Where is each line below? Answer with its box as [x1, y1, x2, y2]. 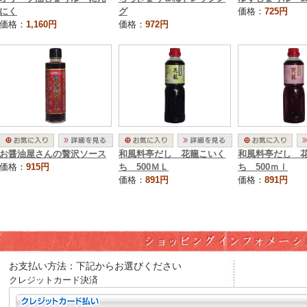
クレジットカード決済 [9, 275, 98, 286]
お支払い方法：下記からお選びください [9, 260, 182, 272]
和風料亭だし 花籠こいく [119, 149, 225, 159]
